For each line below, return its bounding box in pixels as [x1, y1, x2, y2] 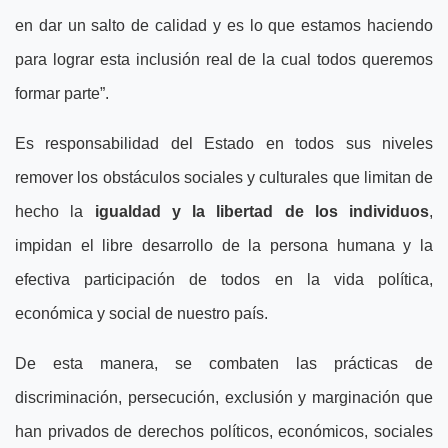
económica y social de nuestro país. [15, 305, 268, 322]
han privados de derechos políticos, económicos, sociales [15, 423, 433, 440]
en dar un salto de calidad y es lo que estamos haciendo [15, 17, 433, 34]
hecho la [15, 203, 95, 220]
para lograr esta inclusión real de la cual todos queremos [15, 51, 433, 68]
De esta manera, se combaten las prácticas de [15, 355, 433, 372]
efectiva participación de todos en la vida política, [15, 271, 433, 288]
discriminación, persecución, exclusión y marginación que [15, 389, 433, 406]
